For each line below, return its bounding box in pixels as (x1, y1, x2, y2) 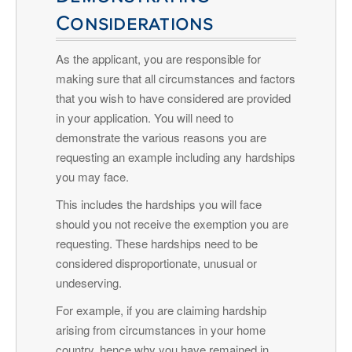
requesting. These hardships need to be (56, 234, 258, 251)
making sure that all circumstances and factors (56, 69, 295, 86)
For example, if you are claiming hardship (56, 301, 266, 318)
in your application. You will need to (56, 108, 233, 126)
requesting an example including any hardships (56, 148, 295, 165)
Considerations (56, 13, 214, 34)
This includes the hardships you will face (56, 195, 262, 212)
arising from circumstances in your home (56, 321, 266, 338)
